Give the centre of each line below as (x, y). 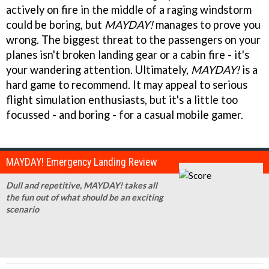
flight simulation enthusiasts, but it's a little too (122, 100)
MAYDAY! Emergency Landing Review (82, 162)
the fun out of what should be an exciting (84, 198)
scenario (23, 210)
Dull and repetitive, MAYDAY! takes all (82, 186)
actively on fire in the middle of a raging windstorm (129, 10)
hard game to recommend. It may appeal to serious (127, 85)
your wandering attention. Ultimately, (98, 70)
